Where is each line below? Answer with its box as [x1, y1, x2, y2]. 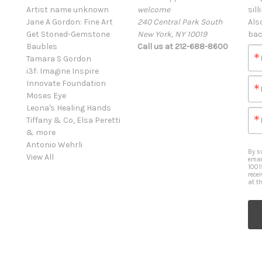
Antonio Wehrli [26, 139, 82, 150]
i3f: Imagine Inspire [26, 65, 99, 76]
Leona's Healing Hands [26, 102, 111, 113]
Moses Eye [26, 90, 66, 101]
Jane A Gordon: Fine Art [26, 16, 113, 27]
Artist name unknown [26, 4, 109, 15]
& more [26, 127, 56, 137]
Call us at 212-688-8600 [137, 41, 228, 51]
